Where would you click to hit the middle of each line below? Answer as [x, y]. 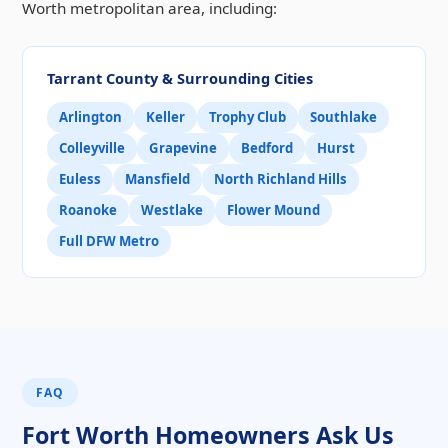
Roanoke [88, 209]
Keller [165, 116]
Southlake [343, 116]
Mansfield [157, 178]
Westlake [172, 209]
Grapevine [183, 147]
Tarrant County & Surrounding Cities [180, 77]
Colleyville [92, 147]
